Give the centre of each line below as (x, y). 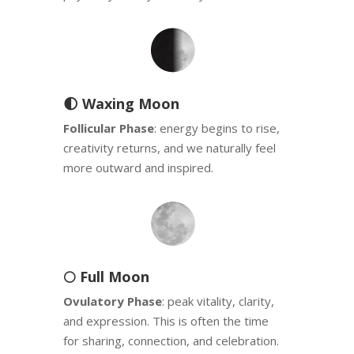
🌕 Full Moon (106, 277)
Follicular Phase (108, 128)
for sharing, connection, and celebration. (171, 341)
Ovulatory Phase (112, 301)
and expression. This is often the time (166, 321)
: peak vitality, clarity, (218, 301)
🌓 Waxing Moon (121, 104)
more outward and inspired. (138, 168)
